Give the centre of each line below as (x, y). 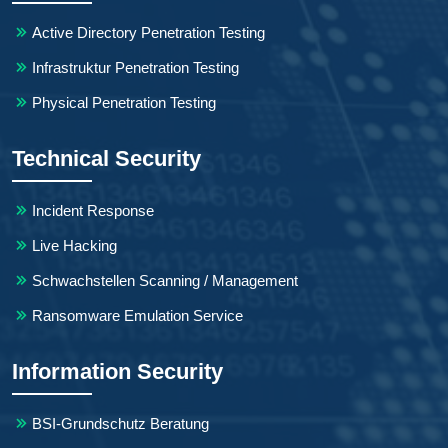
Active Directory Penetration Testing (148, 32)
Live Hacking (74, 245)
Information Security (117, 371)
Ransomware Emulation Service (137, 315)
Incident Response (93, 210)
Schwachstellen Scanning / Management (165, 280)
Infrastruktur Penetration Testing (135, 67)
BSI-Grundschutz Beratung (120, 423)
